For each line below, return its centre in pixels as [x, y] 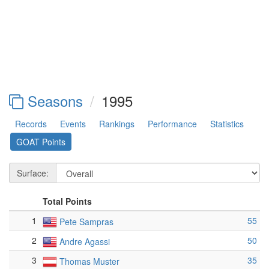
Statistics [227, 124]
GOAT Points [41, 142]
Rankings [117, 124]
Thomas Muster [89, 261]
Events [73, 124]
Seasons [53, 101]
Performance [172, 124]
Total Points [67, 201]
